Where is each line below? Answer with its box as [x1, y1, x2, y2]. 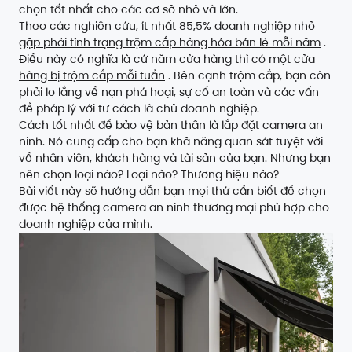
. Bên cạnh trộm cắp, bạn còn [165, 68, 331, 83]
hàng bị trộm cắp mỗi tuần [19, 68, 165, 83]
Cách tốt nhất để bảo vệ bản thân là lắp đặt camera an [19, 117, 323, 133]
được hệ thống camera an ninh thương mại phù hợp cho [19, 200, 329, 215]
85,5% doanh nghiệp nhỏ [179, 18, 315, 34]
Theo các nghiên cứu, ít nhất [19, 18, 179, 34]
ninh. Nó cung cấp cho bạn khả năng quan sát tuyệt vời [19, 134, 323, 149]
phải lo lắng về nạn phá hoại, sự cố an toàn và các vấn [19, 84, 319, 100]
